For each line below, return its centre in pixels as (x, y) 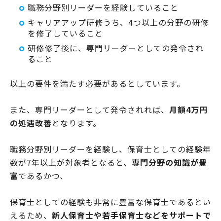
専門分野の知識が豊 (169, 162)
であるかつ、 (43, 175)
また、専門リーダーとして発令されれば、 (90, 109)
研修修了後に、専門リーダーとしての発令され (116, 48)
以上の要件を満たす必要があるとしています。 (97, 83)
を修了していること (65, 33)
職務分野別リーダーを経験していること (103, 7)
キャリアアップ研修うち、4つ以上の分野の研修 (118, 22)
